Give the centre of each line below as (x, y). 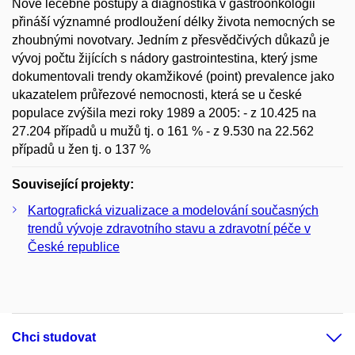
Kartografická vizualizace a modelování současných (173, 210)
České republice (74, 246)
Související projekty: (73, 184)
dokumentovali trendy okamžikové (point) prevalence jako (173, 76)
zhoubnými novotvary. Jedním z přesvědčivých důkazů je (171, 40)
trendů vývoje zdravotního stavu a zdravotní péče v (169, 228)
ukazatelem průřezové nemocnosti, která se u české (157, 94)
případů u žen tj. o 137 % (81, 149)
